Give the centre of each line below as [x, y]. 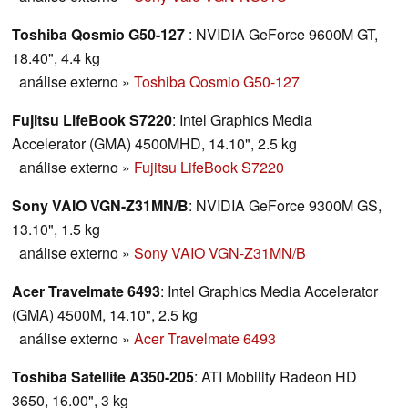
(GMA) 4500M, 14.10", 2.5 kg [105, 315]
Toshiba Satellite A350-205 [103, 377]
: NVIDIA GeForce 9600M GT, [283, 35]
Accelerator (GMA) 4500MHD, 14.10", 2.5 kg [154, 144]
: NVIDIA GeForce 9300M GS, [285, 206]
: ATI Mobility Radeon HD [275, 377]
